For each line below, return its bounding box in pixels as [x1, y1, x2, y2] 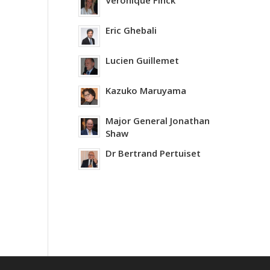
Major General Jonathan [105, 115, 210, 127]
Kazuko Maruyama [105, 84, 186, 96]
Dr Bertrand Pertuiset [105, 147, 201, 159]
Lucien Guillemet [105, 54, 179, 66]
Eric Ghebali [105, 24, 157, 36]
